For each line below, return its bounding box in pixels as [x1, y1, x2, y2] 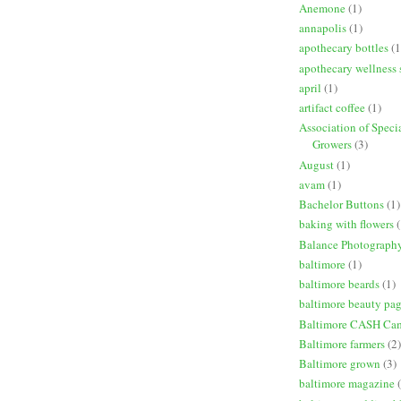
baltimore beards [299, 276, 380, 293]
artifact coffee [299, 99, 365, 116]
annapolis [299, 20, 346, 37]
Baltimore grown [299, 355, 380, 372]
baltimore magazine [299, 375, 395, 392]
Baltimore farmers [299, 335, 385, 352]
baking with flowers [299, 216, 394, 233]
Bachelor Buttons [299, 196, 384, 213]
